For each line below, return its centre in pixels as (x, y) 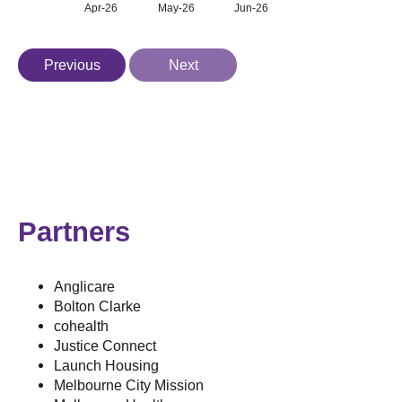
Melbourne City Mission (129, 385)
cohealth (81, 326)
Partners (74, 232)
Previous (72, 64)
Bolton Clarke (97, 306)
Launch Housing (106, 366)
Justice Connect (105, 346)
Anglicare (84, 287)
